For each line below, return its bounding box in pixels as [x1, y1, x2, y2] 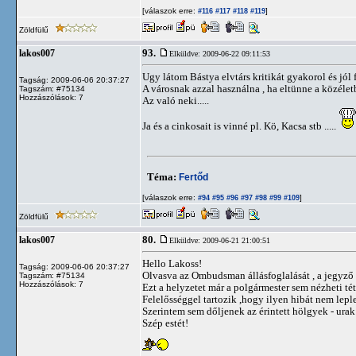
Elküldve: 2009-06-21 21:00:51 [169, 236, 270, 245]
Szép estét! [142, 317, 188, 329]
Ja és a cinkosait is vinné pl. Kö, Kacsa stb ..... [142, 120, 339, 132]
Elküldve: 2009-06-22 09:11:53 [169, 49, 270, 58]
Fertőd [179, 171, 208, 183]
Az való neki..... [142, 95, 209, 106]
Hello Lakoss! [142, 257, 202, 269]
